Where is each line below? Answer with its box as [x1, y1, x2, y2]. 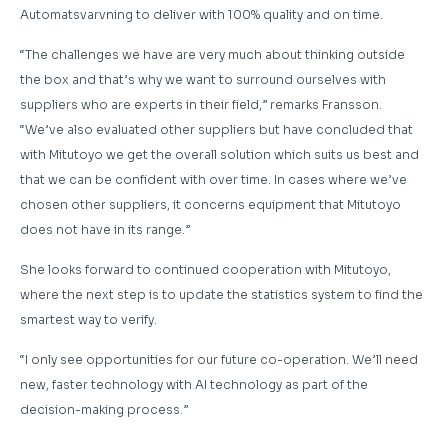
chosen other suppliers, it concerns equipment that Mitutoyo [20, 197, 401, 213]
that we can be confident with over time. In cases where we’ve [20, 172, 407, 188]
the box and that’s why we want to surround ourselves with [20, 72, 386, 88]
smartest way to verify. [20, 312, 157, 328]
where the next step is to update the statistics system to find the [20, 287, 423, 303]
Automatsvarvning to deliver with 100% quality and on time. [20, 7, 383, 23]
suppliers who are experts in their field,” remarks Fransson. [20, 97, 382, 113]
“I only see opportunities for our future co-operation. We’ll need [20, 352, 418, 368]
